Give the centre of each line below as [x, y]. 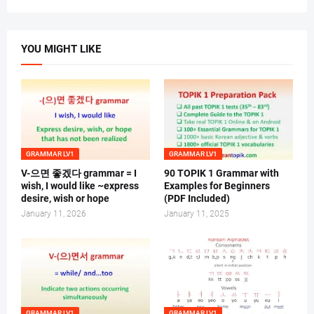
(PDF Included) [197, 199]
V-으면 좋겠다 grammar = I [79, 173]
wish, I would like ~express [80, 186]
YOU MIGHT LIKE [61, 49]
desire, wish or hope [65, 199]
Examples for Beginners [217, 186]
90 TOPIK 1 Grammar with [221, 173]
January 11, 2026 [54, 214]
